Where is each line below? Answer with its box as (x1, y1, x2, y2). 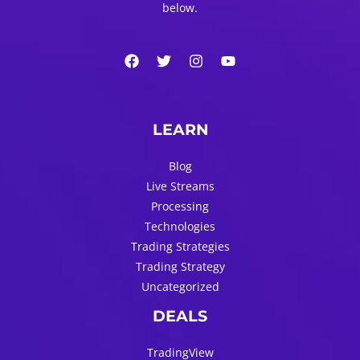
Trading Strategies (130, 239, 230, 255)
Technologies (145, 219, 215, 235)
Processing (151, 198, 209, 215)
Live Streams (145, 178, 215, 194)
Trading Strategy (135, 259, 225, 275)
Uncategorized (141, 279, 219, 295)
